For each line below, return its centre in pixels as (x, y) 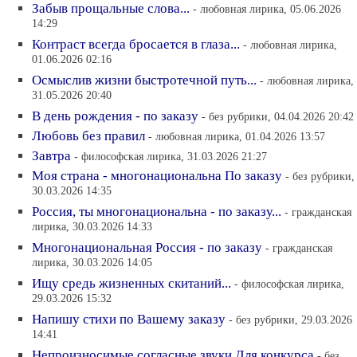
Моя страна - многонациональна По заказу (157, 176)
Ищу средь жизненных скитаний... (131, 283)
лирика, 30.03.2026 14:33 (92, 228)
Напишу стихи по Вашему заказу (129, 319)
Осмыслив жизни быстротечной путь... (144, 80)
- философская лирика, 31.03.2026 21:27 (171, 156)
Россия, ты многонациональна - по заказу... (157, 212)
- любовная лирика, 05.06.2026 (267, 9)
